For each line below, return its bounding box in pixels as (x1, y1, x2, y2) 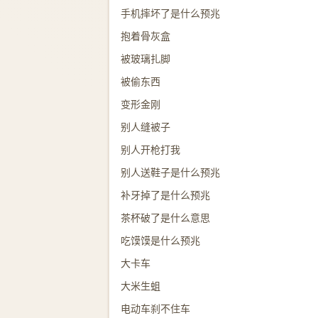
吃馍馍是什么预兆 (121, 235, 200, 246)
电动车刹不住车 (121, 303, 190, 314)
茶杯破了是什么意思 (121, 212, 210, 224)
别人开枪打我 (121, 144, 180, 155)
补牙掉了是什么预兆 (121, 190, 210, 201)
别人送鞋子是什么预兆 (121, 167, 220, 178)
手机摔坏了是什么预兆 (121, 8, 220, 19)
